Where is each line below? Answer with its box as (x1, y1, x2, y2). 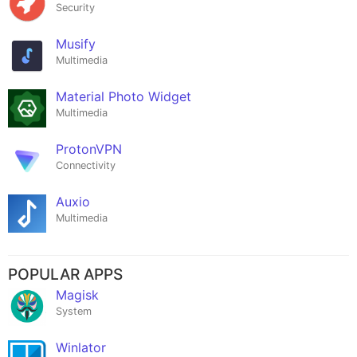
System (56, 305, 92, 318)
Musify (56, 36, 96, 53)
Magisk (56, 287, 99, 304)
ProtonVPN (56, 141, 122, 158)
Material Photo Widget (56, 88, 191, 105)
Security (56, 2, 95, 14)
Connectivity (56, 159, 116, 172)
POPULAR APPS (8, 265, 123, 284)
